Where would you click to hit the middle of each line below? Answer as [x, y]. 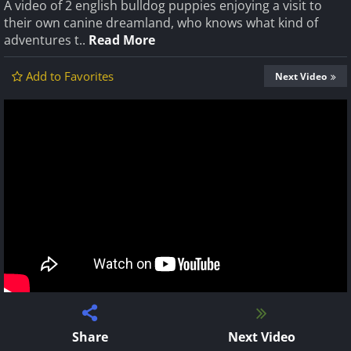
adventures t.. [46, 40]
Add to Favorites [70, 76]
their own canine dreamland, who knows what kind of [161, 23]
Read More [122, 40]
